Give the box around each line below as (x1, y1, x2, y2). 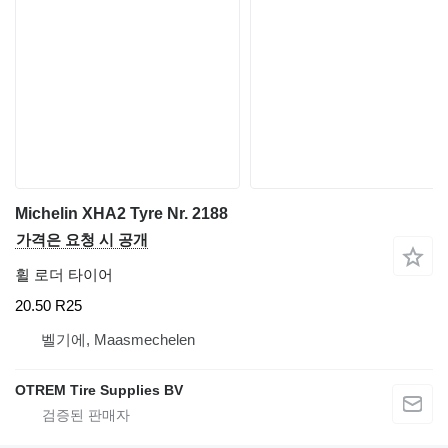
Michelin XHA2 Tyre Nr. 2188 (15, 204, 228, 222)
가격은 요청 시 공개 (16, 230, 148, 248)
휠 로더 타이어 (15, 265, 113, 283)
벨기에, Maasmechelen (41, 331, 195, 349)
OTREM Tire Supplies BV (15, 382, 183, 399)
